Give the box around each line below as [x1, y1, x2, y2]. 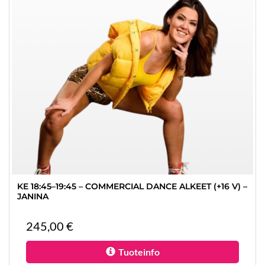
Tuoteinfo [118, 246, 160, 257]
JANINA [17, 191, 49, 202]
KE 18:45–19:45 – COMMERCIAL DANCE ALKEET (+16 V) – [17, 181, 247, 192]
